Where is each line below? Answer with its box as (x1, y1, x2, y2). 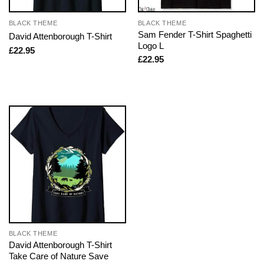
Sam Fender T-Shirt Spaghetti (137, 29, 252, 39)
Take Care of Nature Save (8, 251, 108, 262)
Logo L (137, 40, 164, 51)
